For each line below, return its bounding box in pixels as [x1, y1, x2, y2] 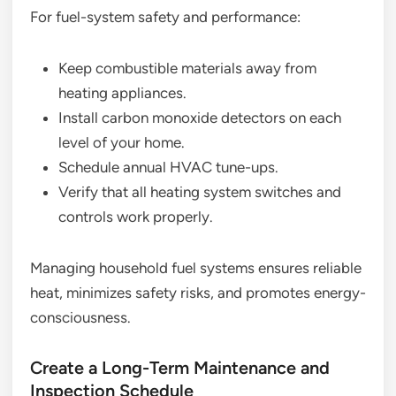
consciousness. [30, 308, 131, 327]
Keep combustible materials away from [58, 59, 316, 78]
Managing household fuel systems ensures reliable [30, 259, 362, 278]
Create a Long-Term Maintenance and [30, 357, 330, 379]
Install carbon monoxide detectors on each [58, 109, 341, 127]
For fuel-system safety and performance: [30, 8, 301, 27]
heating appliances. [58, 84, 187, 103]
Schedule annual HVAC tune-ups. [58, 158, 278, 177]
